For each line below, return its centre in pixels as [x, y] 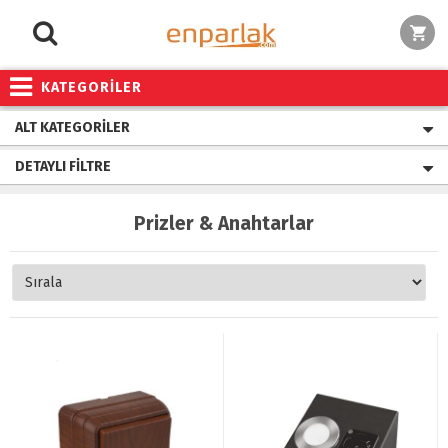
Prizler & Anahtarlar [224, 223]
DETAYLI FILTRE [63, 166]
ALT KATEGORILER [72, 127]
